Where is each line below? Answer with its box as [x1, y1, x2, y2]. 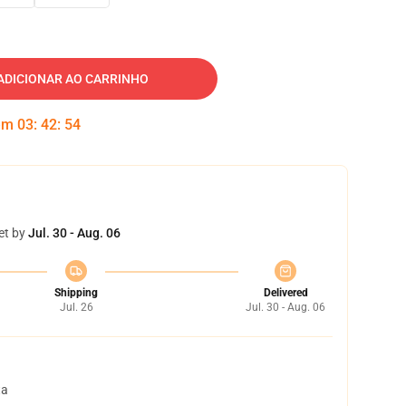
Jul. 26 [59, 301, 93, 314]
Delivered [263, 286, 308, 299]
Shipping [54, 286, 98, 299]
